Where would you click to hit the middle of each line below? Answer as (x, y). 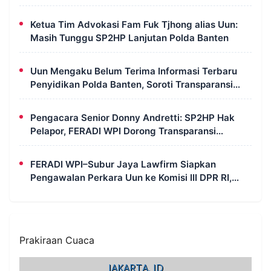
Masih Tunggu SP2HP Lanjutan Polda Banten (129, 38)
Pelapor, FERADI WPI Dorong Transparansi (123, 131)
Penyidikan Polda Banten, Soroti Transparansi (132, 84)
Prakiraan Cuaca (57, 240)
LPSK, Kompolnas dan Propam (97, 191)
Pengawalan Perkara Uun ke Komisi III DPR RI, (131, 177)
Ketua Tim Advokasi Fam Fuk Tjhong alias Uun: (134, 24)
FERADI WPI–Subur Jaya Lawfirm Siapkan (123, 164)
